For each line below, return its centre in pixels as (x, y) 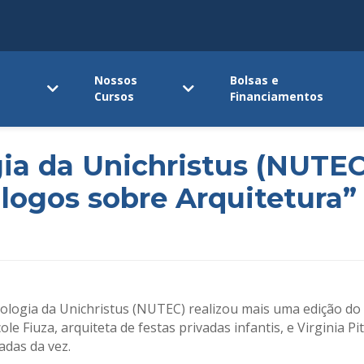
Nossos (116, 80)
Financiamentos (277, 97)
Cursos (115, 97)
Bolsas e (255, 80)
